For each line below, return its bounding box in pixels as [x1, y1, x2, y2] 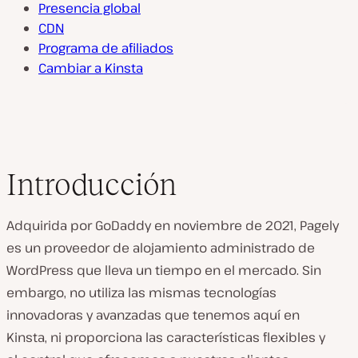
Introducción [6, 167, 177, 201]
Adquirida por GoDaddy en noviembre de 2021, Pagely [6, 217, 339, 234]
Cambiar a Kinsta [38, 59, 143, 77]
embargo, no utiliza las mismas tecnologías [6, 284, 276, 301]
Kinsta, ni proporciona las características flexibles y [6, 328, 325, 346]
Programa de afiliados [38, 39, 173, 57]
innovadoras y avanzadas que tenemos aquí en [6, 306, 300, 324]
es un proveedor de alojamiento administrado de [6, 239, 315, 257]
